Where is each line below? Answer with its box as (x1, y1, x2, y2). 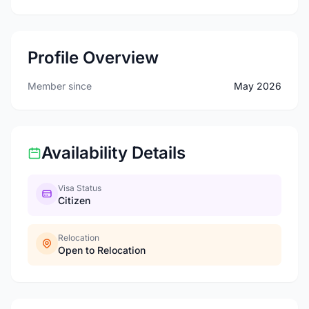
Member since (28, 80, 92, 92)
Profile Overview (28, 48, 159, 68)
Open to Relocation (58, 244, 146, 256)
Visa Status (58, 183, 101, 193)
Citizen (58, 195, 90, 206)
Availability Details (41, 143, 186, 163)
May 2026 (234, 80, 281, 92)
